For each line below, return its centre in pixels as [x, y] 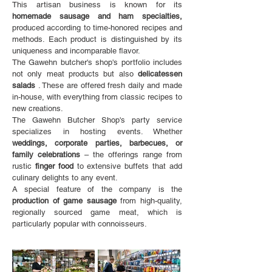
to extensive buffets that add [128, 166]
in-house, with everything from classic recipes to [97, 97]
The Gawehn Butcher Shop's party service [97, 120]
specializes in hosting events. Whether [97, 131]
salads [24, 85]
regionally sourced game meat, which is [97, 212]
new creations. [38, 108]
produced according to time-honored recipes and [97, 28]
